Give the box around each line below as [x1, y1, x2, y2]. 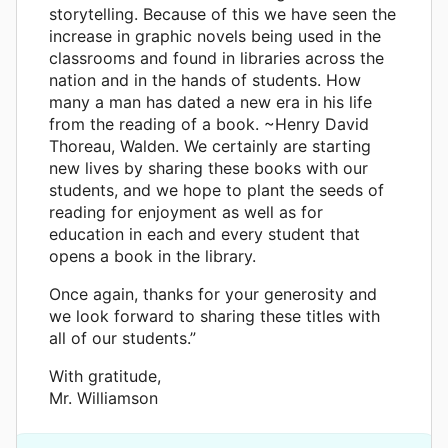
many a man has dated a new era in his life [49, 91, 372, 112]
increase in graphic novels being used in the [49, 25, 381, 46]
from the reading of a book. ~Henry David [49, 113, 369, 134]
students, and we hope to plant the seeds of [49, 179, 384, 200]
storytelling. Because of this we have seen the [49, 3, 396, 24]
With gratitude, [49, 365, 161, 386]
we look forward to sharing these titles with [49, 305, 380, 326]
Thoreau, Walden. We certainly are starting [49, 135, 371, 156]
